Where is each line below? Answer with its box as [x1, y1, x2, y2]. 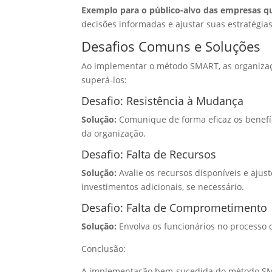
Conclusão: [81, 243, 126, 255]
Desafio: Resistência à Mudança [81, 93, 244, 109]
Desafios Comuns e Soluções [81, 37, 261, 56]
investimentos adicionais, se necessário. [81, 181, 245, 193]
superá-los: [81, 74, 127, 86]
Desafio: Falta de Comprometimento [81, 200, 268, 216]
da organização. [81, 127, 146, 140]
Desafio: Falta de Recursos [81, 147, 217, 162]
